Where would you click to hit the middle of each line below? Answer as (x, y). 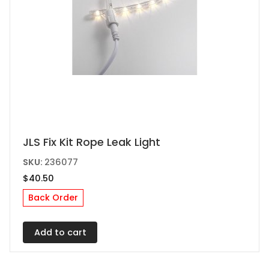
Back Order (53, 198)
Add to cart (60, 232)
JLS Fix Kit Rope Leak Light (92, 142)
